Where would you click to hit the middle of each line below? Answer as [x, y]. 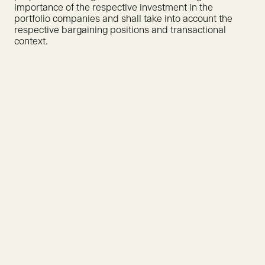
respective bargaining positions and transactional [120, 30]
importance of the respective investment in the [114, 7]
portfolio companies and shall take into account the [123, 19]
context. [31, 41]
